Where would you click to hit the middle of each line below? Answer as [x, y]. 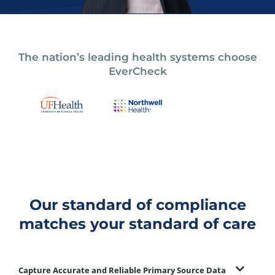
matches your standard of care [137, 223]
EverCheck [137, 72]
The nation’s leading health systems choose [137, 57]
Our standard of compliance [137, 204]
